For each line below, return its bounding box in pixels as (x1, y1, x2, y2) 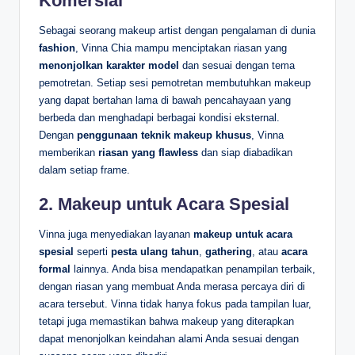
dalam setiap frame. (39, 163, 130, 176)
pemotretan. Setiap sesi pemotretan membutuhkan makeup (39, 76, 311, 89)
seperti (74, 245, 111, 258)
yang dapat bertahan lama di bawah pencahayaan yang (39, 94, 291, 106)
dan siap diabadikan (198, 146, 292, 158)
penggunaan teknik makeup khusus (77, 128, 251, 141)
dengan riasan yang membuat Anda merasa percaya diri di (39, 280, 305, 292)
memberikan (39, 146, 98, 158)
